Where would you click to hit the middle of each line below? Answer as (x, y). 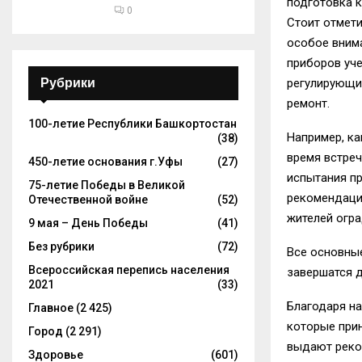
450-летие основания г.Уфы (105, 162)
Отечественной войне (88, 200)
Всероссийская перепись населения (129, 270)
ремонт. (308, 103)
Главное (51, 308)
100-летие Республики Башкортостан (133, 124)
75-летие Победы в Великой (107, 185)
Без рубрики (61, 246)
